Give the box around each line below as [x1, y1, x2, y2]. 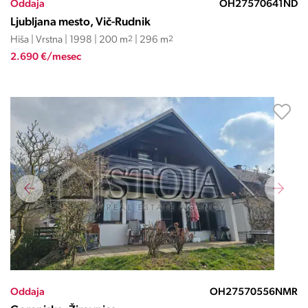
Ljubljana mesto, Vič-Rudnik [10, 16, 151, 28]
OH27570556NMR [210, 287, 298, 298]
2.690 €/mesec [10, 52, 81, 63]
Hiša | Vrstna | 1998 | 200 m [10, 35, 128, 45]
